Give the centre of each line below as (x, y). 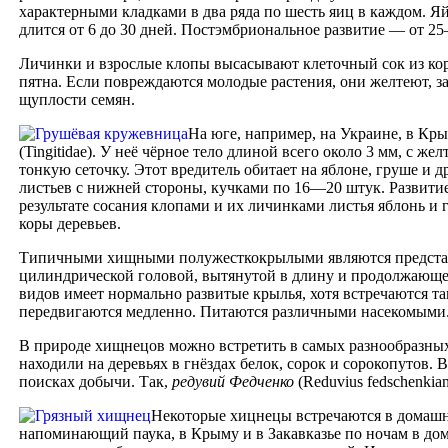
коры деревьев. (70, 224)
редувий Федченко (233, 382)
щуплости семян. (77, 100)
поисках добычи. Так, (95, 382)
